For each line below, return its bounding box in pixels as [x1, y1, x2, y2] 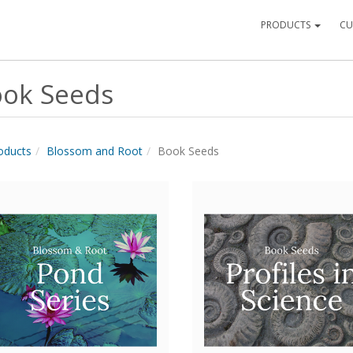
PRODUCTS [261, 18, 313, 32]
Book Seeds [157, 143, 219, 158]
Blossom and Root [46, 143, 143, 158]
